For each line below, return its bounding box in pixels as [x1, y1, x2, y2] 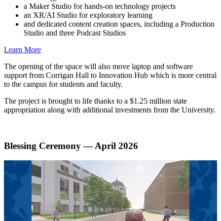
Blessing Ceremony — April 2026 [4, 140, 138, 151]
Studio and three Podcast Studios [24, 28, 126, 37]
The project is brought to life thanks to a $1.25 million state [4, 96, 187, 105]
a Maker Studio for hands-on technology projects [24, 1, 176, 10]
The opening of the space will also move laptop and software [4, 62, 193, 71]
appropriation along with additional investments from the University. [4, 105, 216, 114]
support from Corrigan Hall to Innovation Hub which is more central [4, 71, 217, 79]
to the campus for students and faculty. [4, 79, 123, 88]
